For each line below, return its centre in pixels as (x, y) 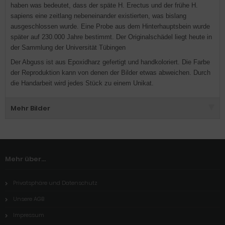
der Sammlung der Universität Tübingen (68, 47)
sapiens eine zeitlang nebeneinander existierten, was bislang (98, 16)
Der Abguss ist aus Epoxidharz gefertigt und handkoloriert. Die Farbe (110, 62)
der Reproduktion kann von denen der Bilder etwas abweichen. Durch (110, 73)
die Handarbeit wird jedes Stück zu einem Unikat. (82, 83)
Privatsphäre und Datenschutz (55, 183)
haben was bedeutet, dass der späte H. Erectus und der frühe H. (104, 5)
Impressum (29, 215)
